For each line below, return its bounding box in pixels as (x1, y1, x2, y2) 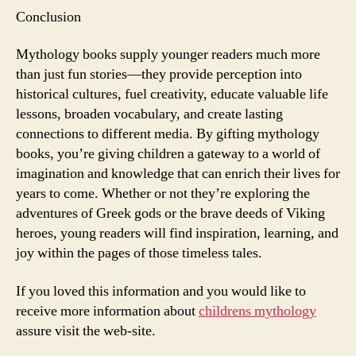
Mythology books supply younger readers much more (16, 45, 320, 64)
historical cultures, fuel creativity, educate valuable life (16, 85, 328, 103)
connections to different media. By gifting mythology (16, 125, 319, 143)
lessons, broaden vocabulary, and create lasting (16, 105, 283, 123)
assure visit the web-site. (16, 321, 156, 340)
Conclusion (16, 7, 81, 26)
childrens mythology (199, 301, 316, 320)
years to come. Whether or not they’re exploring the (16, 184, 310, 203)
